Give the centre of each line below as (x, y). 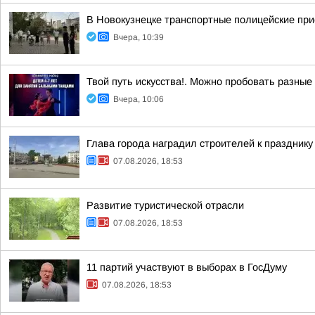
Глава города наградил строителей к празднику (200, 143)
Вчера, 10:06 (139, 99)
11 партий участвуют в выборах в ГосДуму (187, 267)
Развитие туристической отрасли (165, 205)
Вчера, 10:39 (139, 37)
